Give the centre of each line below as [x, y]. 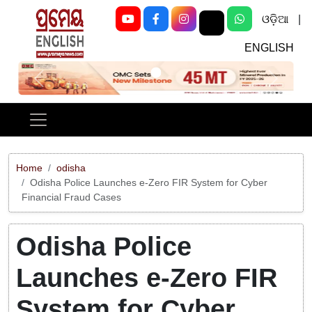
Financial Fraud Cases [71, 197]
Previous [59, 85]
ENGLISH [269, 48]
